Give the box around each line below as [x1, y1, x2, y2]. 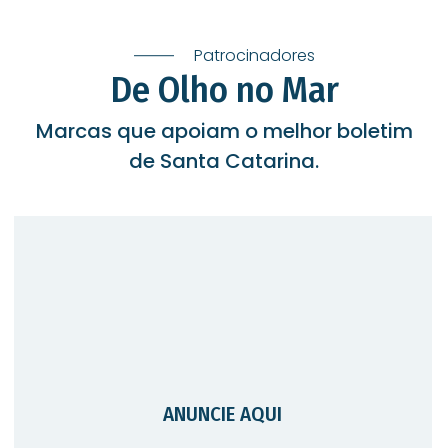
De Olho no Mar [109, 68, 339, 113]
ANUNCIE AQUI [163, 402, 283, 428]
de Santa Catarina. [129, 147, 319, 176]
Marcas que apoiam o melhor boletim [35, 117, 413, 146]
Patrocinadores [193, 44, 315, 68]
